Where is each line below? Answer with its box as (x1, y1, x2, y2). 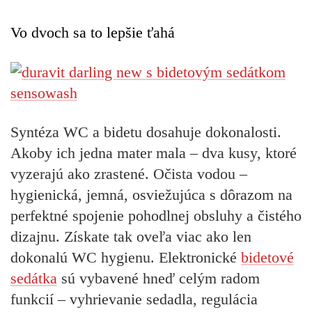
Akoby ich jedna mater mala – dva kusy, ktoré (10, 144, 297, 162)
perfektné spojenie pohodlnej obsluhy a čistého (10, 207, 302, 225)
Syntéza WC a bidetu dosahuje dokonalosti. (10, 123, 281, 141)
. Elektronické (150, 249, 241, 267)
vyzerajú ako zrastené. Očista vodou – (10, 165, 247, 183)
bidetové (241, 249, 294, 267)
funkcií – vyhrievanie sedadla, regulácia (10, 290, 258, 309)
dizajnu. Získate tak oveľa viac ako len (10, 228, 251, 246)
